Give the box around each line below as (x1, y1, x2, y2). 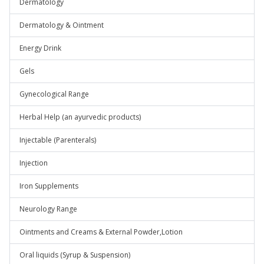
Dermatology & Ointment (19, 20, 104, 30)
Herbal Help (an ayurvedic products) (19, 112, 141, 122)
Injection (19, 158, 48, 168)
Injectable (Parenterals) (19, 135, 96, 145)
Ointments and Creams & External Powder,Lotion (19, 227, 183, 237)
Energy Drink (19, 43, 61, 53)
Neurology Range (19, 204, 77, 214)
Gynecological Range (19, 89, 89, 99)
